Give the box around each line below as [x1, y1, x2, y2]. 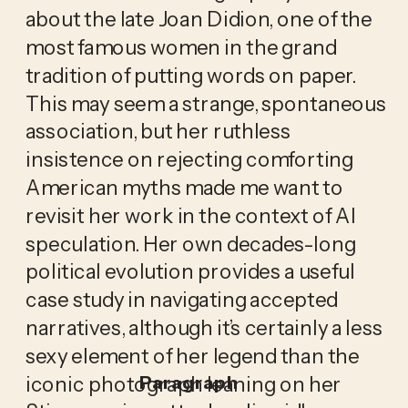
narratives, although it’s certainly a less [25, 314, 382, 341]
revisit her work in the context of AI [25, 202, 356, 229]
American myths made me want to [25, 174, 343, 200]
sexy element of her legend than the [25, 342, 360, 369]
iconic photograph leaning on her [25, 371, 342, 397]
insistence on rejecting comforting [25, 146, 353, 172]
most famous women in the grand [25, 34, 337, 60]
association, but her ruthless [25, 118, 291, 145]
